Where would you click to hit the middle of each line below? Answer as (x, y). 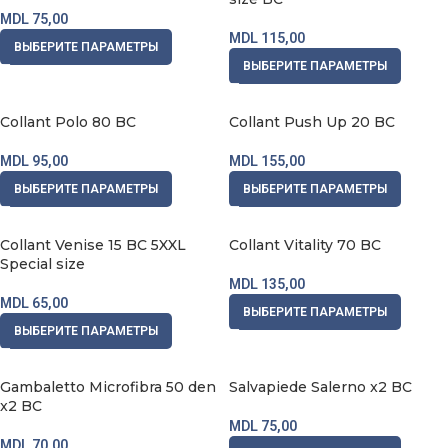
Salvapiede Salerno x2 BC (320, 387)
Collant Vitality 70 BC (305, 245)
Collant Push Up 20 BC (312, 122)
